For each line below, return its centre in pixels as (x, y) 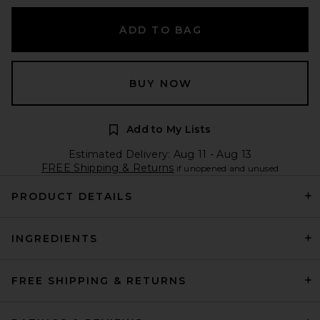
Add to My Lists (169, 129)
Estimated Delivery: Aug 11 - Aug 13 (160, 154)
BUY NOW (161, 83)
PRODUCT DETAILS (72, 196)
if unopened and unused (227, 168)
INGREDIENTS (55, 238)
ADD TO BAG (161, 30)
